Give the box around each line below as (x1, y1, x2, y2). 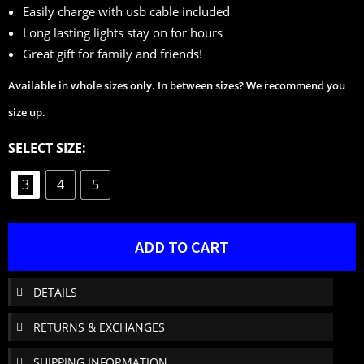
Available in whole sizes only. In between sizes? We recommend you (8, 77, 345, 93)
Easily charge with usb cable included (23, 3, 230, 20)
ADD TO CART (135, 236, 229, 257)
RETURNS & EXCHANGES (33, 318, 165, 335)
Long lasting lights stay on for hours (23, 24, 223, 41)
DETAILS (33, 284, 77, 300)
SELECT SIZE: (8, 138, 86, 157)
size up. (8, 104, 45, 119)
